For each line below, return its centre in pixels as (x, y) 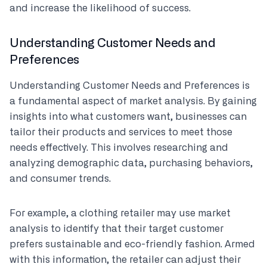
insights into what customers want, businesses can (128, 117)
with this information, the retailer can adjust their (125, 260)
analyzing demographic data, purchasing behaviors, (131, 163)
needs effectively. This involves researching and (119, 148)
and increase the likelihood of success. (100, 8)
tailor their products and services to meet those (121, 132)
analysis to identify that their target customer (117, 229)
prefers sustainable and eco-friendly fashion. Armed (132, 244)
